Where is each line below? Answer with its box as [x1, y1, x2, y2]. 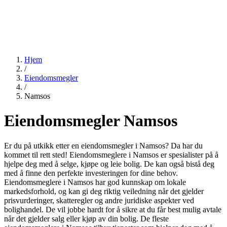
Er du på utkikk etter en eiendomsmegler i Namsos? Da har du [4, 141, 203, 150]
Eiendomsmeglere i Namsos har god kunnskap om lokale [4, 177, 186, 186]
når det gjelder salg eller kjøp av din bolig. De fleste [4, 214, 169, 223]
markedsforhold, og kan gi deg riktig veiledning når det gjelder [4, 186, 204, 196]
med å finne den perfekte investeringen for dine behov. [4, 168, 178, 177]
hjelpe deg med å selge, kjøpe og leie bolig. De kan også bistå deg [4, 159, 214, 168]
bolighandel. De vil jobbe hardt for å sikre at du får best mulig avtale [4, 205, 221, 214]
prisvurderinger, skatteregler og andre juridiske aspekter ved [4, 196, 194, 205]
